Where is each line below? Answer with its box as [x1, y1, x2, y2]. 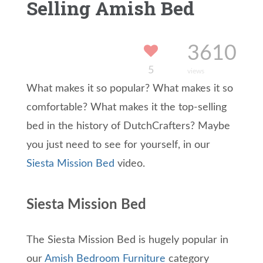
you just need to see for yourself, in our [26, 140, 210, 151]
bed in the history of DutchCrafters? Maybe [26, 121, 230, 132]
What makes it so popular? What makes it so [26, 83, 233, 95]
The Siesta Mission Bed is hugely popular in [26, 235, 228, 246]
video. [114, 159, 145, 170]
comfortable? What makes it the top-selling [26, 102, 227, 113]
